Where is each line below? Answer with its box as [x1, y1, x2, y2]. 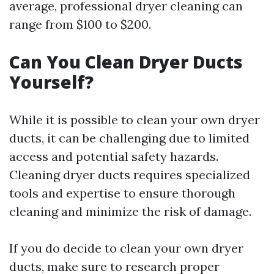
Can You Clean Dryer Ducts [9, 50, 243, 74]
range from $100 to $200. [9, 17, 151, 32]
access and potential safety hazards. [9, 149, 218, 165]
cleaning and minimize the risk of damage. [9, 204, 251, 220]
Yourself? [9, 70, 94, 94]
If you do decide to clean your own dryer [9, 240, 243, 256]
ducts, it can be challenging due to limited [9, 130, 250, 146]
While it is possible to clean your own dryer [9, 112, 260, 128]
